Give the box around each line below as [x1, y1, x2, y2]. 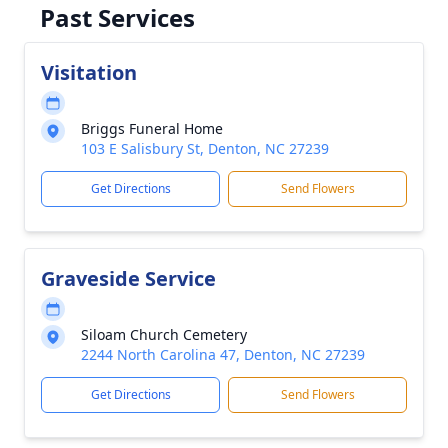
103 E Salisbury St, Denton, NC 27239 [81, 139, 329, 158]
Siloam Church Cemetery [81, 325, 247, 344]
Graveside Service [41, 265, 216, 292]
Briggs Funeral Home [81, 119, 223, 138]
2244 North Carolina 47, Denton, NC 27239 [81, 345, 365, 364]
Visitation [41, 59, 137, 86]
